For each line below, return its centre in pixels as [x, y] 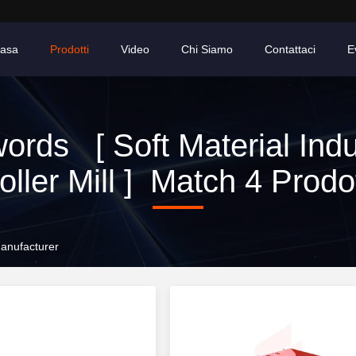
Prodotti [70, 49]
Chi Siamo [207, 49]
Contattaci [290, 49]
